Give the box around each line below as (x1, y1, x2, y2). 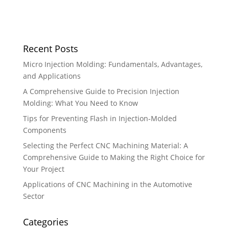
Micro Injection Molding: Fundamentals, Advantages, (22, 59, 202, 70)
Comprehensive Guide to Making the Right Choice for (22, 152, 205, 163)
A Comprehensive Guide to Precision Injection (22, 86, 179, 97)
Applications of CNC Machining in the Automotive (22, 179, 192, 190)
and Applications (22, 71, 81, 81)
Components (22, 125, 66, 135)
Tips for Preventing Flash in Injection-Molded (22, 113, 177, 124)
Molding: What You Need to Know (22, 98, 138, 108)
